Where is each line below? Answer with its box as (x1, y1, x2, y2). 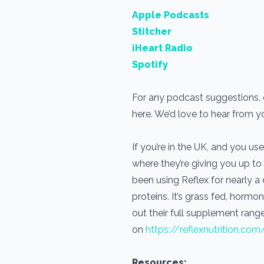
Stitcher (132, 26, 171, 37)
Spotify (132, 59, 168, 70)
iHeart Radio (132, 42, 193, 54)
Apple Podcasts (132, 9, 209, 21)
